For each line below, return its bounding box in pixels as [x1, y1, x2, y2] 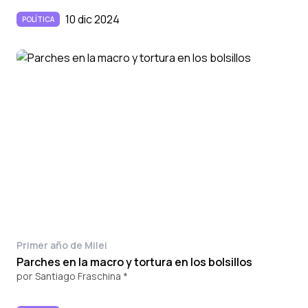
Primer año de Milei [16, 238, 107, 252]
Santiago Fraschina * [35, 269, 128, 283]
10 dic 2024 [65, 12, 120, 27]
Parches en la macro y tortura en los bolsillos [16, 254, 252, 269]
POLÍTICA [22, 14, 54, 25]
